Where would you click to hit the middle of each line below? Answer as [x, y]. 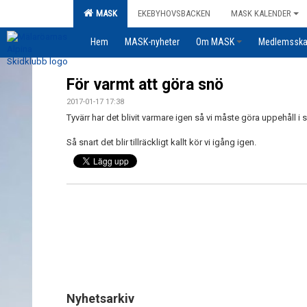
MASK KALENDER [261, 13]
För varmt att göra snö [145, 85]
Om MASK [215, 42]
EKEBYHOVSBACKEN [174, 13]
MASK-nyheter [152, 42]
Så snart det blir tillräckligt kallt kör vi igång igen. [161, 142]
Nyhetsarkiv [100, 298]
